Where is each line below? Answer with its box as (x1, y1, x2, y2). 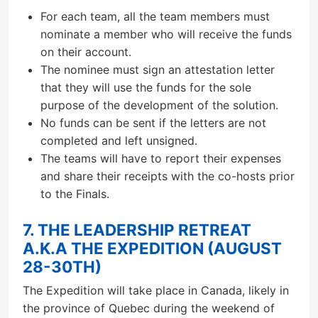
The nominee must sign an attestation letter (40, 62, 275, 77)
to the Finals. (40, 187, 109, 201)
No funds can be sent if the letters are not (40, 116, 266, 130)
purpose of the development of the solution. (40, 98, 278, 112)
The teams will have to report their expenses (40, 151, 281, 165)
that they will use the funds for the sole (40, 80, 251, 94)
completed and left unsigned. (40, 133, 197, 148)
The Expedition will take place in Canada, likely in (23, 283, 289, 297)
